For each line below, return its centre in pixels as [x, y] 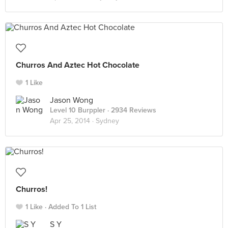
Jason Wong [72, 100]
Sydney [107, 121]
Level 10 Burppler [78, 110]
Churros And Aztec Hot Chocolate [78, 65]
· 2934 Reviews [131, 110]
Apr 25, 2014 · [73, 121]
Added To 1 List [72, 207]
